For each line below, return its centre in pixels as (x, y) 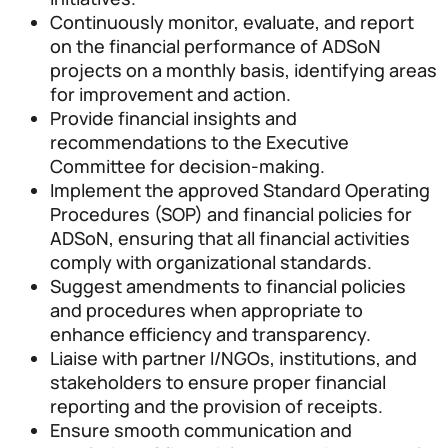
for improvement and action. (170, 93)
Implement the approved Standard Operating (240, 189)
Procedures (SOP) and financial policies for (231, 213)
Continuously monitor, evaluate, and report (232, 21)
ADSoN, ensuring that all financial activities (230, 237)
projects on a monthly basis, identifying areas (243, 69)
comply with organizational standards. (211, 261)
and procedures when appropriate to (206, 309)
